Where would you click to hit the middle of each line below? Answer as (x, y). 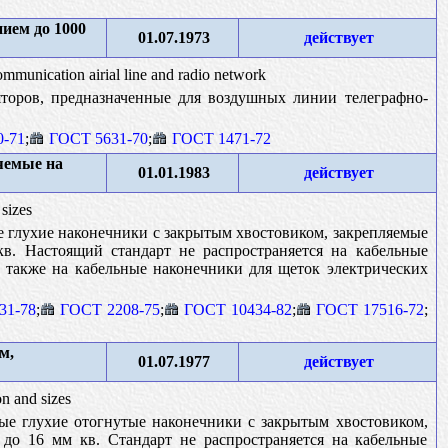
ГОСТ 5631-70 (98, 138)
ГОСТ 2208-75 (109, 309)
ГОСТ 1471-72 (221, 138)
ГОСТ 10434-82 (237, 309)
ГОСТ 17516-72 (369, 309)
